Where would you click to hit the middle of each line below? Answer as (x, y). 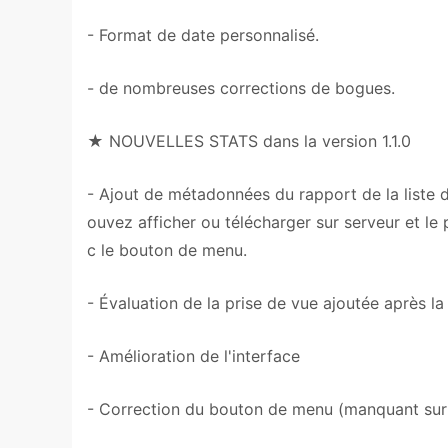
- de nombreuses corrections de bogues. (241, 88)
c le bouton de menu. (167, 250)
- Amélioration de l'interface (193, 356)
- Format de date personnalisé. (203, 35)
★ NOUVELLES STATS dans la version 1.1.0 (249, 141)
